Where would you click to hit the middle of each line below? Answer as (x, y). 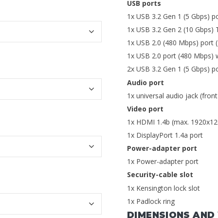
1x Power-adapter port (163, 162)
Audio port (145, 82)
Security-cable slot (160, 175)
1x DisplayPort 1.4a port (165, 135)
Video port (145, 109)
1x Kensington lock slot (163, 188)
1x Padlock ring (151, 201)
